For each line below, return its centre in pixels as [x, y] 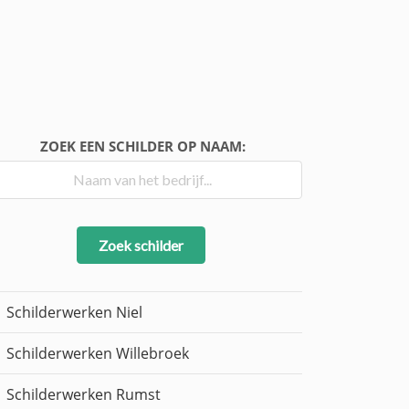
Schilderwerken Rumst [84, 395]
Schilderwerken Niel [74, 313]
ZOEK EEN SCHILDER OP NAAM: [142, 146]
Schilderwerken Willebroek [98, 354]
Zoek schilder [141, 245]
